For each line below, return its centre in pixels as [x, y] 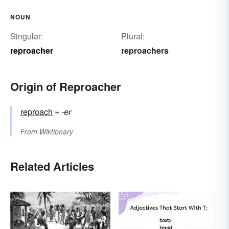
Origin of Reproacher [66, 87]
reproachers [145, 51]
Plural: [133, 36]
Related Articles [52, 166]
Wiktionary [56, 132]
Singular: [27, 36]
